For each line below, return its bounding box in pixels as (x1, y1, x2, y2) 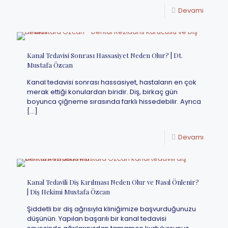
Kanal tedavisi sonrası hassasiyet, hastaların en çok (27, 77, 196, 87)
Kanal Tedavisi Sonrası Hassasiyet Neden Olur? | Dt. (27, 51, 183, 60)
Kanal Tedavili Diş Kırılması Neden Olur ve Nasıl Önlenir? (27, 178, 199, 186)
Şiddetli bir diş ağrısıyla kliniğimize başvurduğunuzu (27, 204, 196, 214)
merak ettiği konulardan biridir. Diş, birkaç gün (27, 87, 178, 97)
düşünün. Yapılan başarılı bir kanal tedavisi (27, 214, 166, 223)
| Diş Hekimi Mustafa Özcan (27, 187, 110, 196)
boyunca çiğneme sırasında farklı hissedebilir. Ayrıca (27, 97, 201, 106)
